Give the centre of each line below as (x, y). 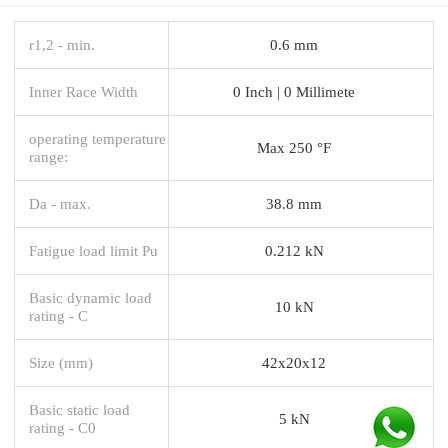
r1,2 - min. (62, 44)
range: (48, 156)
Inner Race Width (83, 91)
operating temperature (97, 138)
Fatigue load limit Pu (93, 250)
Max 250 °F (294, 147)
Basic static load (79, 409)
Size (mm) (61, 362)
